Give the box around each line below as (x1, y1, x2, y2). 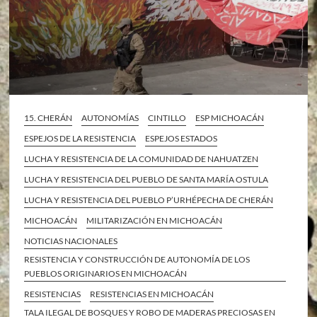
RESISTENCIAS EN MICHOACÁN (90, 288, 214, 299)
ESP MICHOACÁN (195, 112, 265, 123)
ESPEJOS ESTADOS (145, 132, 218, 144)
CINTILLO (148, 112, 187, 123)
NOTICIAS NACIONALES (24, 235, 118, 246)
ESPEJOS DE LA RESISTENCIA (24, 132, 137, 144)
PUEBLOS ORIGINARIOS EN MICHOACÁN (24, 267, 188, 279)
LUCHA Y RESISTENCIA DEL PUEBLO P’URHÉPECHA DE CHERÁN (24, 194, 274, 205)
